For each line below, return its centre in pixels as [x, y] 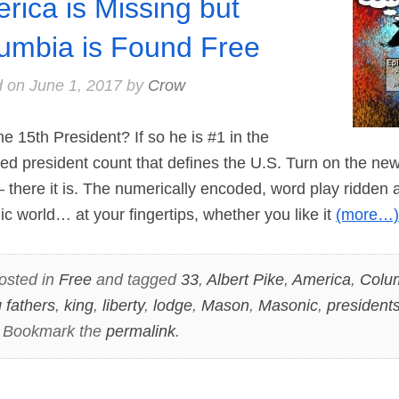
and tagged [136, 280]
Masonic [288, 306]
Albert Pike [245, 280]
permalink [140, 332]
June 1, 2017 [75, 85]
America [321, 280]
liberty [123, 306]
